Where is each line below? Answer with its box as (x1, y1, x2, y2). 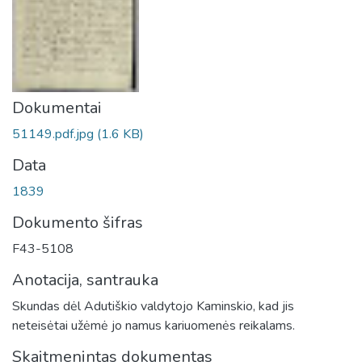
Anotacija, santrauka (12, 269, 158, 291)
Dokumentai (12, 97, 102, 119)
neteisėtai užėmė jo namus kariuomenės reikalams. (12, 317, 295, 335)
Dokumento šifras (12, 212, 143, 234)
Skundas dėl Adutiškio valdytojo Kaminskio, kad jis (12, 297, 294, 315)
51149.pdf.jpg (12, 125, 97, 143)
